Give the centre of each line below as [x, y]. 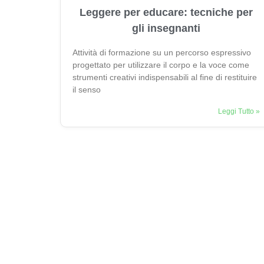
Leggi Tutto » [239, 111]
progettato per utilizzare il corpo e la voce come [161, 65]
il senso [87, 89]
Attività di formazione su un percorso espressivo [162, 52]
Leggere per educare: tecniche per [166, 12]
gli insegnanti [166, 28]
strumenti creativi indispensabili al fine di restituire [165, 77]
